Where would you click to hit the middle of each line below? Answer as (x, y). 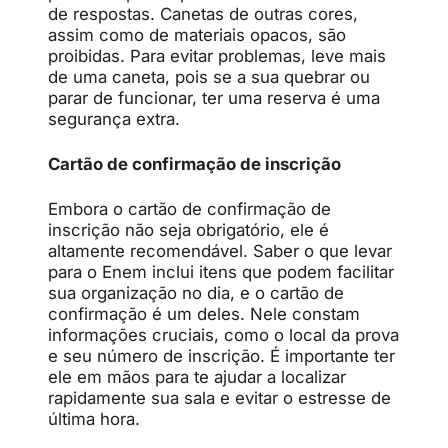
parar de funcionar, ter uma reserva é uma (214, 97)
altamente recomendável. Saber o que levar (220, 250)
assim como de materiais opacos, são (197, 34)
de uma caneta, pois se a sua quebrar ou (209, 76)
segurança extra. (114, 118)
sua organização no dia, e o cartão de (196, 292)
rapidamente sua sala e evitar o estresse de (219, 397)
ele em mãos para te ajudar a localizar (197, 376)
